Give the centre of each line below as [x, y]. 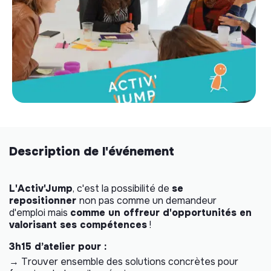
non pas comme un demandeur [148, 200]
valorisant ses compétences [78, 224]
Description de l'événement [92, 151]
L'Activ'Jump [41, 188]
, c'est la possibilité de [122, 188]
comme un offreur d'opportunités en [161, 212]
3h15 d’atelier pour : [58, 246]
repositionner [44, 200]
